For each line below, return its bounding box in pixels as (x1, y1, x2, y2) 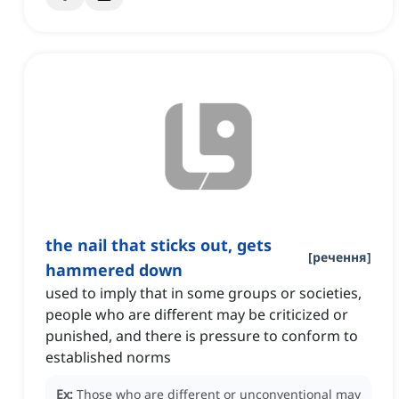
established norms (45, 347, 171, 368)
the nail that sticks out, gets (45, 234, 272, 256)
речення (313, 248, 367, 266)
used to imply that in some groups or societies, (45, 283, 362, 304)
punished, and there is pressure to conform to (45, 326, 358, 346)
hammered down (45, 259, 183, 281)
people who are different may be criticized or (45, 305, 348, 325)
